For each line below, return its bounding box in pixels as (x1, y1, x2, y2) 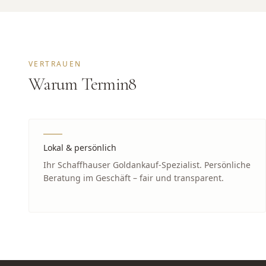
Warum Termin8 (28, 73, 137, 95)
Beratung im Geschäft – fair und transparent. (43, 172, 224, 183)
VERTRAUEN (28, 59, 82, 69)
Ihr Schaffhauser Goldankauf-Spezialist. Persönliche (43, 159, 251, 170)
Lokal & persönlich (43, 142, 116, 153)
